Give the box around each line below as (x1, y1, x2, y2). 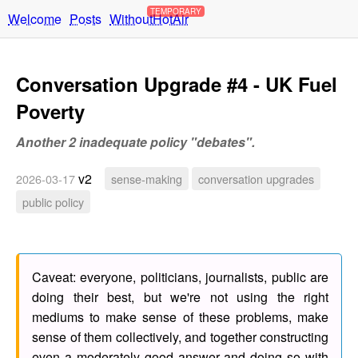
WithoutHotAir (109, 10, 189, 28)
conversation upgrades (198, 169, 315, 187)
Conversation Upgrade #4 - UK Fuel (16, 70, 337, 97)
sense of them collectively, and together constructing (32, 327, 328, 346)
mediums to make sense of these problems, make (32, 307, 328, 326)
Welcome (8, 10, 62, 28)
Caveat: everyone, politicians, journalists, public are (32, 267, 328, 286)
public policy (22, 193, 84, 210)
